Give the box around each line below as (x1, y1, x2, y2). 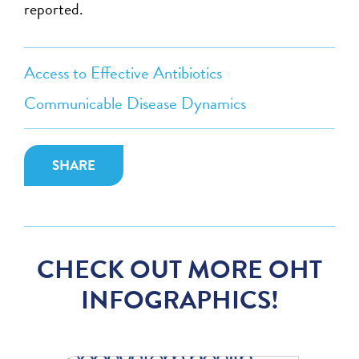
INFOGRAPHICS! (80, 280, 279, 319)
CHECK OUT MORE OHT (37, 250, 322, 288)
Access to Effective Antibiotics (24, 59, 223, 86)
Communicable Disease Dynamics (24, 90, 247, 116)
